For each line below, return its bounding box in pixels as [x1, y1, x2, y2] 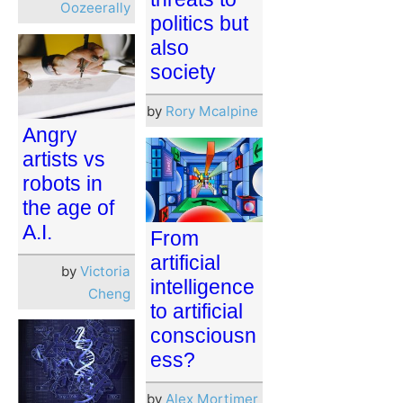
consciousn [150, 323, 256, 347]
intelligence [150, 274, 255, 299]
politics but [150, 11, 248, 35]
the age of [22, 195, 114, 219]
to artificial [150, 299, 243, 323]
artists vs [22, 147, 105, 171]
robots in [22, 171, 103, 195]
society [150, 59, 216, 84]
